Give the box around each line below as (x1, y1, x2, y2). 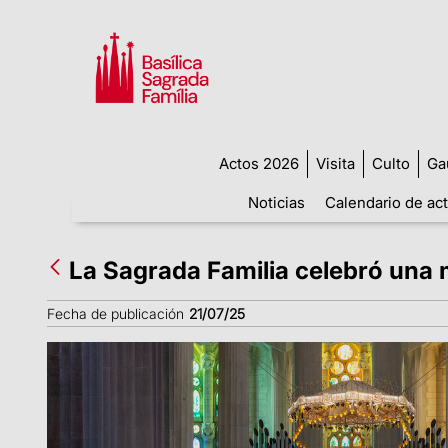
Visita (315, 153, 355, 173)
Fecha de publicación (47, 304, 184, 322)
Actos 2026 (218, 153, 299, 173)
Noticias (248, 192, 305, 212)
